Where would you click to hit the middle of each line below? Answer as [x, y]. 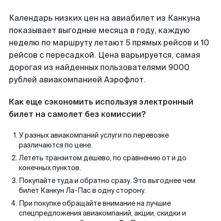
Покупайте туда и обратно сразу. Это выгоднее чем [107, 181]
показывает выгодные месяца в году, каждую [99, 30]
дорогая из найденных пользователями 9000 [99, 67]
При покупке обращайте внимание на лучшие [95, 203]
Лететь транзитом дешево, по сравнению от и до [103, 158]
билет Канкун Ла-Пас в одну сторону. [82, 190]
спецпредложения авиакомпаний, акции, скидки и [102, 213]
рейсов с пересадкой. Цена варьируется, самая [105, 55]
